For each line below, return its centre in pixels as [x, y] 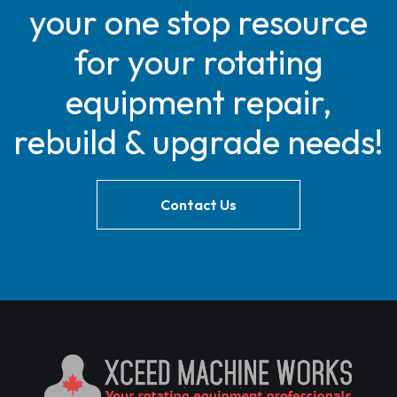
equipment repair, [198, 102]
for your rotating [198, 62]
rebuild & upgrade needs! [198, 142]
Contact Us [198, 205]
